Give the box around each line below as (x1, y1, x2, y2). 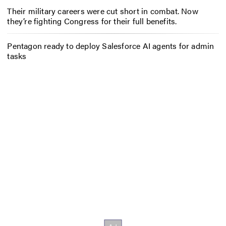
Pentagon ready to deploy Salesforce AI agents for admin (7, 39, 214, 51)
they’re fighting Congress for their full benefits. (7, 15, 177, 27)
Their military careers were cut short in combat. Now (7, 5, 198, 17)
